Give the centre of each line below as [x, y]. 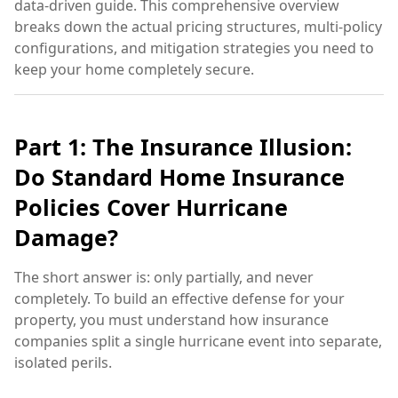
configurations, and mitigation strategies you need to [194, 48]
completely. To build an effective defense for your [179, 299]
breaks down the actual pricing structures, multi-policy [198, 27]
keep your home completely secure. [134, 69]
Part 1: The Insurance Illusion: [183, 147]
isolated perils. [63, 363]
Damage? [66, 238]
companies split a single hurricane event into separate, [198, 342]
